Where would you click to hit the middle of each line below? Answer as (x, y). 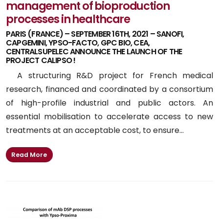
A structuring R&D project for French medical (109, 76)
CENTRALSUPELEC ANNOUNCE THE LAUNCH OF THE (94, 52)
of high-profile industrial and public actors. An (109, 103)
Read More (29, 154)
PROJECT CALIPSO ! (41, 61)
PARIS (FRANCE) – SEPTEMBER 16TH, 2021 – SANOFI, (95, 34)
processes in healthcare (68, 19)
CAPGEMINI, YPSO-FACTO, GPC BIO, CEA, (78, 43)
